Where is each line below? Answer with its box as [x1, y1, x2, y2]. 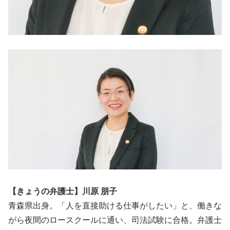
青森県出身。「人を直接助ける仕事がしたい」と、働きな [8, 201, 222, 210]
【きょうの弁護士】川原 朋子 [8, 186, 117, 196]
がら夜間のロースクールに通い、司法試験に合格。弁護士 [8, 215, 222, 224]
